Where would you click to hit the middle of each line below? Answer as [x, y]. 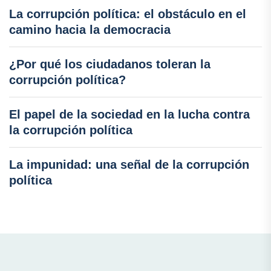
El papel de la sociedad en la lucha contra [129, 115]
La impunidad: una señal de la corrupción [129, 165]
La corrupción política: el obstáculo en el [128, 14]
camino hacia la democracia [90, 30]
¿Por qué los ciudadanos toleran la [110, 64]
